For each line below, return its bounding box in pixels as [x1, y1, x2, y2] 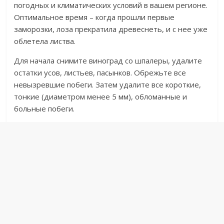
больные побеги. [14, 103, 75, 114]
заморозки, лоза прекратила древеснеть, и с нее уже [14, 24, 208, 34]
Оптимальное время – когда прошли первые [14, 12, 175, 22]
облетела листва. [14, 36, 76, 46]
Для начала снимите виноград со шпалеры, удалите [14, 55, 202, 66]
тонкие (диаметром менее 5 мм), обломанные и [14, 91, 187, 102]
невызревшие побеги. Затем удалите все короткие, [14, 79, 201, 90]
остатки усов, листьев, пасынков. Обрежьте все [14, 67, 186, 78]
